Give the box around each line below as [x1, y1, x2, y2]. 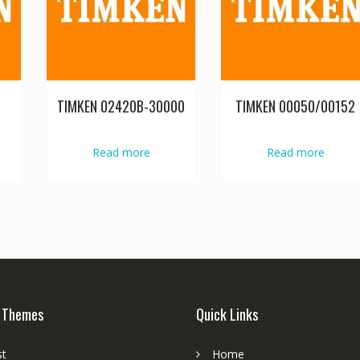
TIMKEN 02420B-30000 [57, 96, 186, 117]
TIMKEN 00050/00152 [235, 96, 356, 117]
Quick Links [196, 303, 258, 325]
